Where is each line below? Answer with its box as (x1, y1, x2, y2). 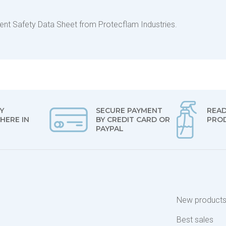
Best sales (177, 215, 214, 224)
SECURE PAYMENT (95, 106, 162, 115)
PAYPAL (95, 124, 124, 133)
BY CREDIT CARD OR (95, 115, 170, 124)
